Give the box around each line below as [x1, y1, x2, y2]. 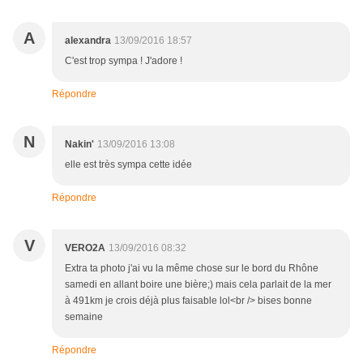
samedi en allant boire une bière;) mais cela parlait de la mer [65, 279, 331, 291]
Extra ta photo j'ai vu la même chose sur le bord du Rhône [65, 263, 318, 275]
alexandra [65, 35, 111, 47]
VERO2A [65, 242, 105, 254]
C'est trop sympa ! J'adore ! [65, 55, 182, 67]
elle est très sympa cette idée [65, 159, 192, 171]
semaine [65, 311, 103, 323]
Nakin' [65, 139, 94, 151]
